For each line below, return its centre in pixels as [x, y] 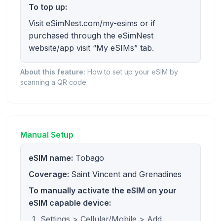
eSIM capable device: [70, 203]
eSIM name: [51, 158]
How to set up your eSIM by [132, 72]
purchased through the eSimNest [91, 36]
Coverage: [50, 174]
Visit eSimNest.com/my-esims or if [92, 23]
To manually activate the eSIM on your [103, 191]
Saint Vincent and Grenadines [126, 174]
